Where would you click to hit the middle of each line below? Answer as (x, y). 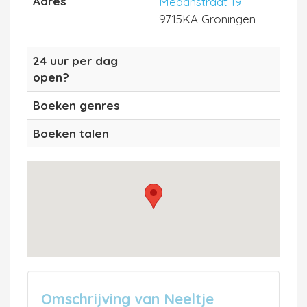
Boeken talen (71, 133)
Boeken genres (76, 105)
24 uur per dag (75, 60)
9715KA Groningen (207, 19)
